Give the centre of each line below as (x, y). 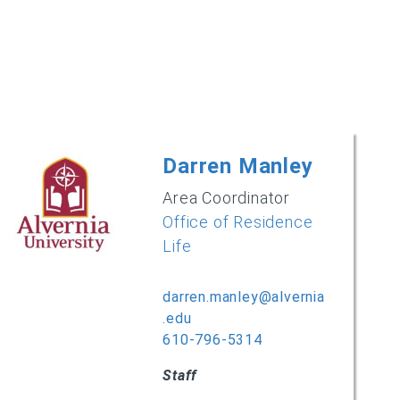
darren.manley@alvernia (244, 296)
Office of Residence (238, 221)
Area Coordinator (227, 197)
